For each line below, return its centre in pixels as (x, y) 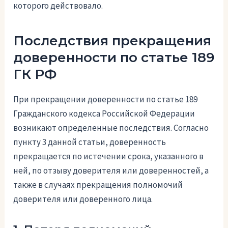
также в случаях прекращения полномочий (98, 185)
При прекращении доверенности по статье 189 (106, 99)
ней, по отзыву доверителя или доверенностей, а (111, 171)
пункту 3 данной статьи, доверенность (90, 142)
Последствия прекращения (112, 41)
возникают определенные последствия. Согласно (111, 128)
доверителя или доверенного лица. (83, 199)
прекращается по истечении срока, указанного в (109, 156)
